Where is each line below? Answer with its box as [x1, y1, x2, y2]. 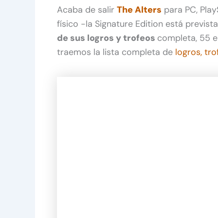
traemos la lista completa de [57, 46, 175, 58]
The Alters [117, 3, 162, 16]
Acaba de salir [57, 3, 117, 16]
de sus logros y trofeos [57, 32, 157, 44]
